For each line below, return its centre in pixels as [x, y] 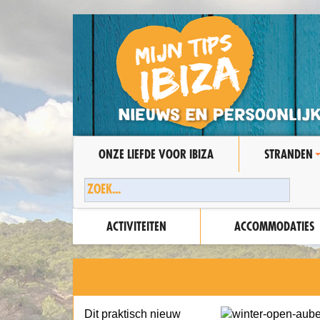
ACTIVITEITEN [136, 226]
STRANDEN [289, 154]
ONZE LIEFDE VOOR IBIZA [156, 154]
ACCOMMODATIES [274, 226]
